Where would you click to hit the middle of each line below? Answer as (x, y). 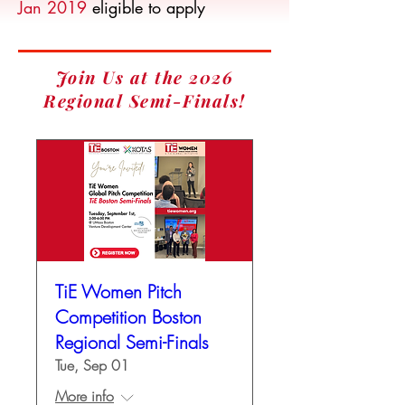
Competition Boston (128, 316)
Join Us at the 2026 (145, 77)
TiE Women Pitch (118, 291)
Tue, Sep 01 (92, 365)
